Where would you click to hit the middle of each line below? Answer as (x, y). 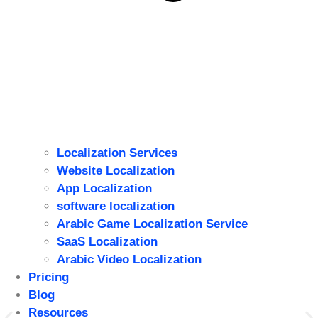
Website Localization (116, 170)
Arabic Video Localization (129, 259)
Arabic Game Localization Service (152, 224)
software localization (116, 206)
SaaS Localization (107, 241)
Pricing (49, 277)
